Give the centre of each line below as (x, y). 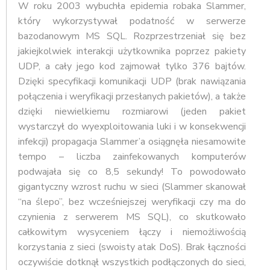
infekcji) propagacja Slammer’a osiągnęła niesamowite (132, 142)
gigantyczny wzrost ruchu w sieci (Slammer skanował (132, 187)
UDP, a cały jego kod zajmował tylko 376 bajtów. (132, 67)
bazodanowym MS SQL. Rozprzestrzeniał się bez (132, 36)
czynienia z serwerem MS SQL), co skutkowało (132, 217)
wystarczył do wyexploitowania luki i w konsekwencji (132, 127)
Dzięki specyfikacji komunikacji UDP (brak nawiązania (132, 82)
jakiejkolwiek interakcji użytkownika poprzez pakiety (132, 52)
